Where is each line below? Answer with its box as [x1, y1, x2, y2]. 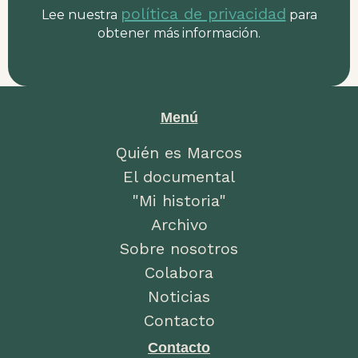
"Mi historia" [132, 190, 226, 210]
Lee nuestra [41, 7, 121, 23]
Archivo [150, 214, 208, 234]
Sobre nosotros [120, 238, 238, 258]
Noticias [148, 286, 210, 306]
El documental [123, 166, 235, 186]
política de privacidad [120, 4, 286, 24]
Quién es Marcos [116, 142, 242, 162]
